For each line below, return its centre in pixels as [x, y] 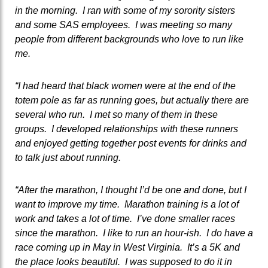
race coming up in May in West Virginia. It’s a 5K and [127, 247]
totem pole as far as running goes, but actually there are [132, 100]
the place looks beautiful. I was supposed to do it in [124, 261]
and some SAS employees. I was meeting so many [124, 25]
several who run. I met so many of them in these [116, 114]
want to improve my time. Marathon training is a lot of [127, 204]
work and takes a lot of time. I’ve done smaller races [125, 218]
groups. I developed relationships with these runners [127, 129]
